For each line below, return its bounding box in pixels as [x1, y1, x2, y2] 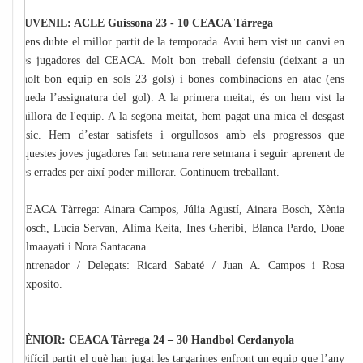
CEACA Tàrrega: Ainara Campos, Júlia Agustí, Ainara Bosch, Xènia [19, 203, 344, 216]
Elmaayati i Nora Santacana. [19, 241, 149, 254]
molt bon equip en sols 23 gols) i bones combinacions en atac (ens [19, 73, 344, 86]
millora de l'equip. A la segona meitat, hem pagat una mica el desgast [19, 110, 344, 123]
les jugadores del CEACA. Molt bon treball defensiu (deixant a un [19, 54, 344, 67]
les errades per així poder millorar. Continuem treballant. [19, 166, 280, 179]
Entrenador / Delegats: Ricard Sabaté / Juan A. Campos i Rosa [19, 259, 344, 272]
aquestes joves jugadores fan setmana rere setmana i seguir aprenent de [19, 147, 344, 160]
